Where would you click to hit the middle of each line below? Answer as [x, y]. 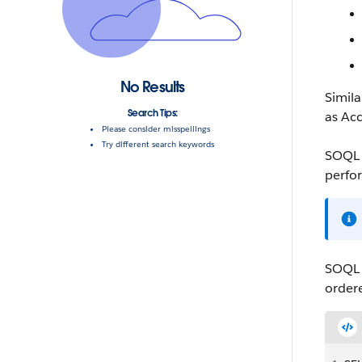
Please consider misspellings [156, 129]
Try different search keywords [158, 145]
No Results [152, 87]
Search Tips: [152, 113]
